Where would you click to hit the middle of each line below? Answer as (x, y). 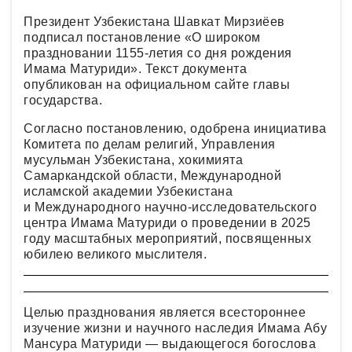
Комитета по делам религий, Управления (150, 144)
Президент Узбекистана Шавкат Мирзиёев (154, 22)
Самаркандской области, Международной (152, 176)
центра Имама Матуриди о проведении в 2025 (167, 223)
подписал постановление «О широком (142, 37)
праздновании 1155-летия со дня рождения (158, 53)
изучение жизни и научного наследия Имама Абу (175, 328)
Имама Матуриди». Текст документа (135, 69)
